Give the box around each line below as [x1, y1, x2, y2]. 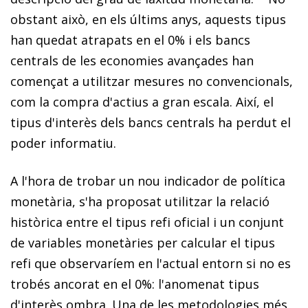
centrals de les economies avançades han [10, 52, 254, 69]
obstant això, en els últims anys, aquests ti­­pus [10, 10, 286, 27]
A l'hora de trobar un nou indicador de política [10, 172, 285, 189]
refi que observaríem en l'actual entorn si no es [10, 254, 291, 272]
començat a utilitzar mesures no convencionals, [10, 72, 293, 89]
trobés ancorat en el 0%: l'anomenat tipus [10, 275, 259, 292]
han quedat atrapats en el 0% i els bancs [10, 31, 250, 48]
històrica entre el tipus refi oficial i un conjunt [10, 213, 284, 230]
